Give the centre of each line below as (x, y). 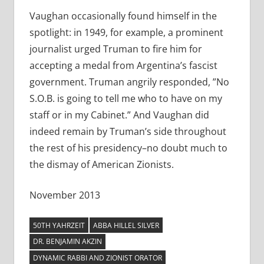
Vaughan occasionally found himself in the (123, 16)
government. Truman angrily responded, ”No (129, 82)
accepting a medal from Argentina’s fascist (123, 66)
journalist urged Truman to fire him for (115, 49)
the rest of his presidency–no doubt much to (128, 148)
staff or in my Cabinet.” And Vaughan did (119, 115)
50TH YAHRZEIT (59, 225)
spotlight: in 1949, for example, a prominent (126, 33)
